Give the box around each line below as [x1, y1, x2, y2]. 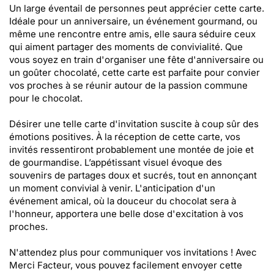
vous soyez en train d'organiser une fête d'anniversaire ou [9, 54, 264, 65]
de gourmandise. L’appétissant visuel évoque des [9, 157, 222, 168]
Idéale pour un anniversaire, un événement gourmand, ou [9, 15, 257, 27]
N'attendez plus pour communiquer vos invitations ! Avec [9, 246, 257, 258]
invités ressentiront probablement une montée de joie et [9, 144, 254, 155]
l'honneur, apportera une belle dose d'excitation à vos [9, 208, 243, 220]
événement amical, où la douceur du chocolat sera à [9, 195, 236, 207]
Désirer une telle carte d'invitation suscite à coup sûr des [9, 118, 259, 130]
